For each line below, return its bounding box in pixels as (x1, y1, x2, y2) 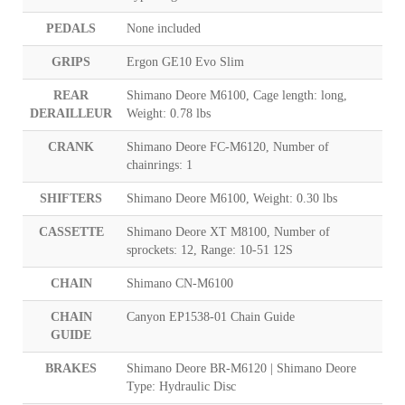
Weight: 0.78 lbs (127, 106, 211, 120)
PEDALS (46, 21, 96, 35)
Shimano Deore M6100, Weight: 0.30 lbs (127, 191, 337, 205)
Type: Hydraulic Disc (127, 379, 236, 393)
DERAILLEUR (30, 106, 112, 120)
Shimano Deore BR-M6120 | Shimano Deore (127, 361, 356, 375)
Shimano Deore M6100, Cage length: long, (127, 88, 347, 102)
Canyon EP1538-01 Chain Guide (127, 309, 295, 324)
